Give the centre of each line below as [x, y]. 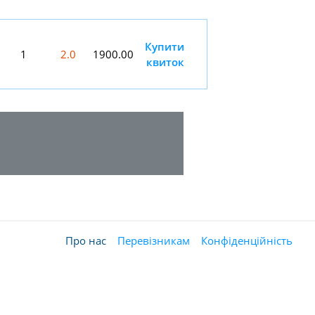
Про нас [86, 240]
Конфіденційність [247, 240]
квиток [165, 62]
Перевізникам [154, 240]
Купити [165, 46]
